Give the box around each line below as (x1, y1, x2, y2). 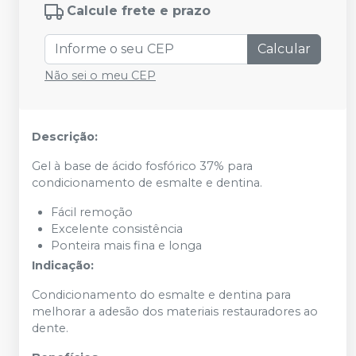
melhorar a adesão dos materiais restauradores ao (32, 304, 318, 319)
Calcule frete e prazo (67, 3, 211, 19)
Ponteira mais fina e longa (51, 238, 202, 253)
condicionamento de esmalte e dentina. (32, 176, 262, 190)
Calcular (257, 41, 311, 56)
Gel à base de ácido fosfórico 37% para (32, 159, 253, 173)
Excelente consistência (51, 222, 183, 236)
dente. (32, 321, 68, 335)
